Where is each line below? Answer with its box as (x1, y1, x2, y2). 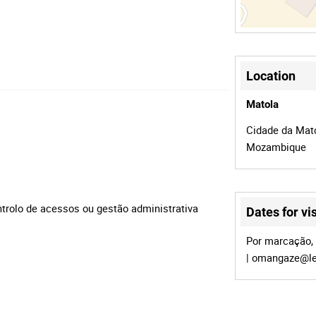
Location (246, 68, 296, 83)
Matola (246, 98, 279, 111)
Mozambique (246, 140, 307, 154)
